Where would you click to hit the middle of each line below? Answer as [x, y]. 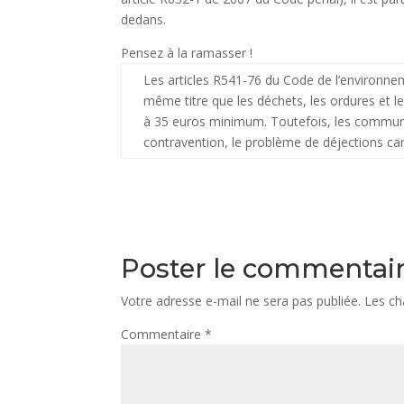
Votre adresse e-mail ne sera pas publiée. [241, 301]
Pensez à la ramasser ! [187, 53]
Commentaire [163, 334]
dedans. [144, 19]
